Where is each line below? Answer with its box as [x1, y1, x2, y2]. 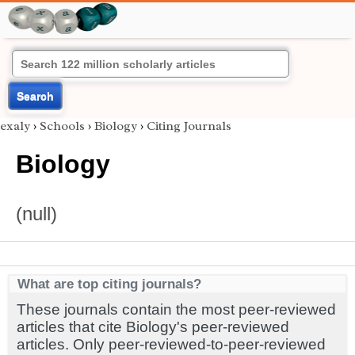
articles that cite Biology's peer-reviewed [17, 319, 289, 335]
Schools [40, 118, 85, 134]
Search [17, 90, 54, 102]
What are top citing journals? [17, 276, 201, 292]
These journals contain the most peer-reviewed [17, 301, 336, 318]
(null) [16, 203, 57, 224]
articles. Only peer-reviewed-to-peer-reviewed [17, 336, 326, 353]
